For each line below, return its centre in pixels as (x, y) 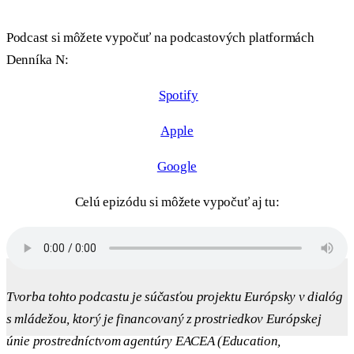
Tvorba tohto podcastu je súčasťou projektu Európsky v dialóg (175, 297)
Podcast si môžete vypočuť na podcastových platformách (160, 38)
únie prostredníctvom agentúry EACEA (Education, (144, 341)
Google (177, 167)
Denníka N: (38, 60)
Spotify (178, 96)
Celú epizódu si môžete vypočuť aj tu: (177, 202)
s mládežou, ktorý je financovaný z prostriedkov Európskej (164, 319)
